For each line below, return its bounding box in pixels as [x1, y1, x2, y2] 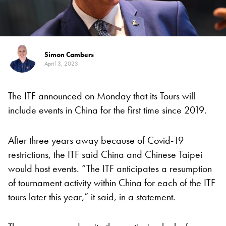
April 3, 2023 [44, 60, 78, 68]
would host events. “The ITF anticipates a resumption [8, 162, 212, 176]
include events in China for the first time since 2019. [8, 103, 207, 117]
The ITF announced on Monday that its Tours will [8, 89, 195, 103]
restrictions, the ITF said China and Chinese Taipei [8, 148, 202, 161]
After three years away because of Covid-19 [8, 134, 184, 147]
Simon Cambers [44, 50, 94, 60]
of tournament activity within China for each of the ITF [8, 176, 215, 190]
